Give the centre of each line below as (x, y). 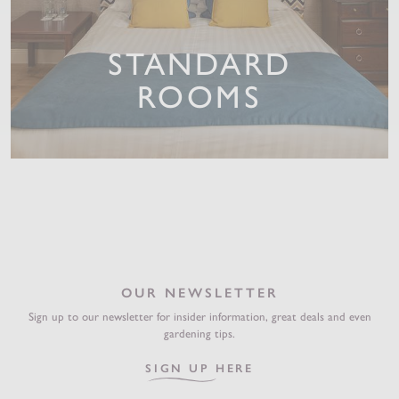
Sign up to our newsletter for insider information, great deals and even (199, 317)
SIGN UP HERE (199, 369)
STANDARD (199, 65)
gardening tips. (199, 334)
